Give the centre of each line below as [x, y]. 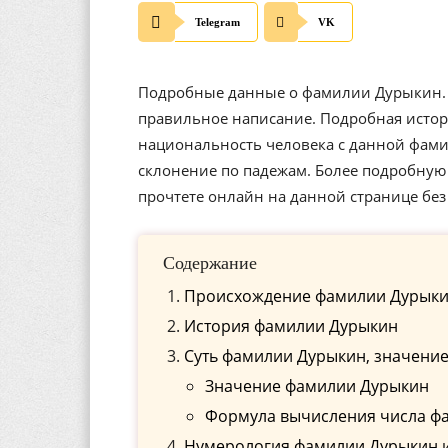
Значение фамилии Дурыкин [317, 386]
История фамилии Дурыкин [291, 326]
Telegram [217, 22]
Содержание [210, 263]
